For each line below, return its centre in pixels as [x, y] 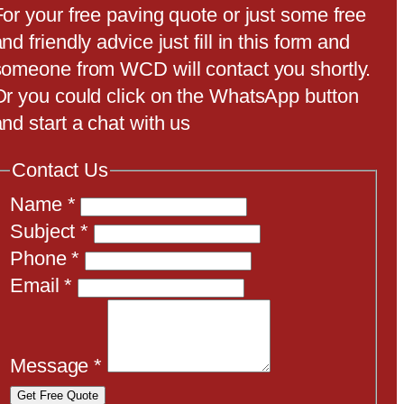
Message [52, 365]
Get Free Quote [58, 395]
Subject [46, 231]
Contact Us [60, 170]
